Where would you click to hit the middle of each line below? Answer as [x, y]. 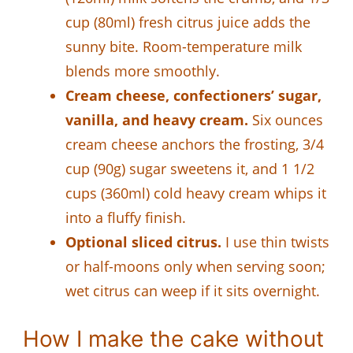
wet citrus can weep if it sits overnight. [193, 290]
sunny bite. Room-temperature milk [184, 46]
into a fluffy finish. [126, 217]
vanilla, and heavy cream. [157, 119]
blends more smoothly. [143, 71]
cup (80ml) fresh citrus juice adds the [188, 22]
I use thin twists [275, 242]
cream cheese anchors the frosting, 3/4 [195, 144]
